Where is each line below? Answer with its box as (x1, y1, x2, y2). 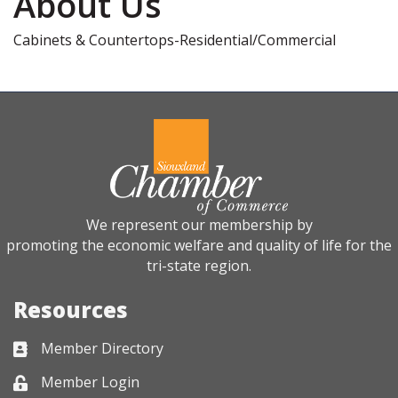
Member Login (41, 371, 139, 392)
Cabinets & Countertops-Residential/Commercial (13, 29, 336, 50)
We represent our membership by (85, 214, 313, 235)
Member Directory (41, 338, 163, 358)
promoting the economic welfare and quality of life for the (6, 235, 392, 255)
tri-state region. (147, 255, 251, 275)
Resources (13, 294, 128, 324)
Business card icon (12, 339, 136, 360)
